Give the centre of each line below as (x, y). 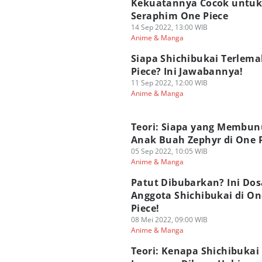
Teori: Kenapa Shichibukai (195, 251)
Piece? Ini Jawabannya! (187, 71)
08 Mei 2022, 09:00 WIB (169, 220)
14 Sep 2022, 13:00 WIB (169, 27)
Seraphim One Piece (180, 16)
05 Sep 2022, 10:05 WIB (169, 151)
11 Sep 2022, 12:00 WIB (169, 83)
